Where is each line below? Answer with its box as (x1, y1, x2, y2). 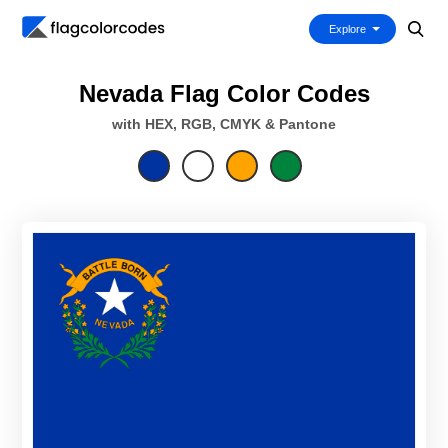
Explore (329, 23, 366, 35)
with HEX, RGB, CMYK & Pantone (112, 116, 336, 132)
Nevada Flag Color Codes (78, 80, 370, 107)
